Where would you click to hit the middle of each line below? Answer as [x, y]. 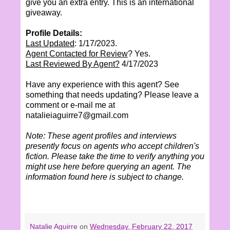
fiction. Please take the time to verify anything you [115, 156]
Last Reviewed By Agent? [73, 64]
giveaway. [44, 12]
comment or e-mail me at [70, 105]
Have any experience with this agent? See [102, 84]
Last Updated [50, 43]
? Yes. [139, 53]
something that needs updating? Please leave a [112, 94]
